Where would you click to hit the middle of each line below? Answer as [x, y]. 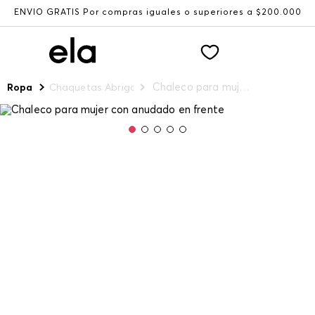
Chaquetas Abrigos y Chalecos [122, 88]
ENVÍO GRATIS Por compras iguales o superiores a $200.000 [157, 13]
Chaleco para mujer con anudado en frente [245, 88]
